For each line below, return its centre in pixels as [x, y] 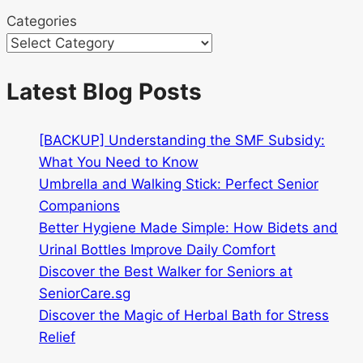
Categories [42, 21]
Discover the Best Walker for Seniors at [166, 271]
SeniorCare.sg [85, 293]
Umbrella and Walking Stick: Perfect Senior [179, 184]
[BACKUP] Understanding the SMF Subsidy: [182, 140]
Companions [79, 205]
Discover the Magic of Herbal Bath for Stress [184, 315]
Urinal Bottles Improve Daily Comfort [157, 249]
